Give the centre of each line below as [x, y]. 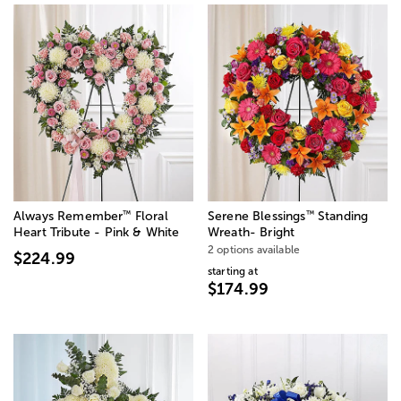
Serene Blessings [257, 216]
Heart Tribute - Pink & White [97, 232]
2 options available [254, 249]
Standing [341, 216]
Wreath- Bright [252, 232]
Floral [149, 216]
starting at [233, 271]
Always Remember [68, 216]
